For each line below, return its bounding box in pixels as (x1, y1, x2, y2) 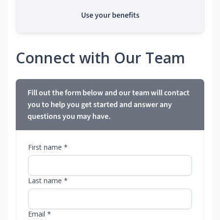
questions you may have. (27, 111, 110, 122)
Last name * (28, 176, 68, 186)
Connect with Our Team (16, 48, 185, 68)
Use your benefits (81, 10, 139, 21)
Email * (28, 209, 51, 219)
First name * (28, 142, 68, 152)
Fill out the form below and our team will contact (27, 87, 190, 99)
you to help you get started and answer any (27, 99, 172, 110)
